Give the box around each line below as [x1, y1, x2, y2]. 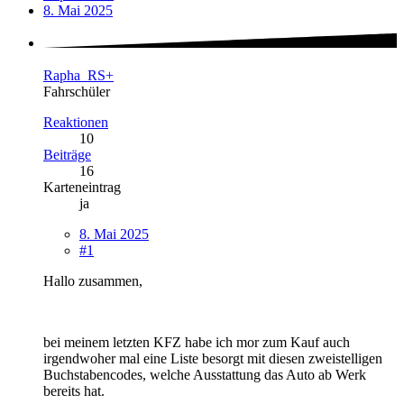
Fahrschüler [43, 83, 110, 99]
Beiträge [43, 146, 91, 162]
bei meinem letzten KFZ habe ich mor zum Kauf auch [43, 334, 350, 350]
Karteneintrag [43, 179, 121, 195]
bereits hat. [43, 382, 105, 399]
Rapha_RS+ [43, 67, 114, 83]
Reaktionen [43, 114, 108, 130]
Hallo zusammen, [43, 272, 142, 289]
